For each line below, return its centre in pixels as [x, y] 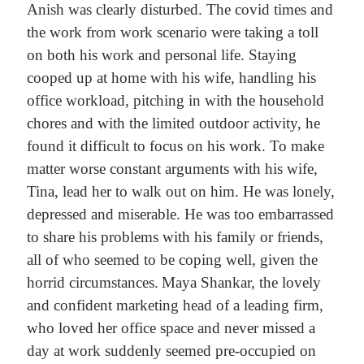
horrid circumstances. [92, 283]
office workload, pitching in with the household [175, 101]
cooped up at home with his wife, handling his [171, 78]
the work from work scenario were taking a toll [172, 32]
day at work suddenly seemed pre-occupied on [171, 351]
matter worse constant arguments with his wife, [172, 169]
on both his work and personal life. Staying [161, 55]
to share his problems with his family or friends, [175, 237]
